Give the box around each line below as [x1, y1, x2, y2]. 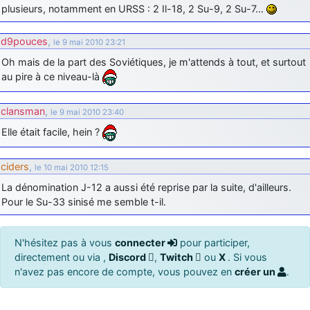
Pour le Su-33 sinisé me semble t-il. [1, 195, 166, 208]
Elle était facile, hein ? [1, 125, 102, 138]
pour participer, [177, 236, 250, 248]
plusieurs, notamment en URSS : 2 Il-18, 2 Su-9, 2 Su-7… [1, 2, 266, 15]
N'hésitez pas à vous [15, 236, 115, 248]
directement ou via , [15, 250, 109, 263]
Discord [109, 250, 148, 263]
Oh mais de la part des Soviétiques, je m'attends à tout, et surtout [1, 55, 306, 68]
